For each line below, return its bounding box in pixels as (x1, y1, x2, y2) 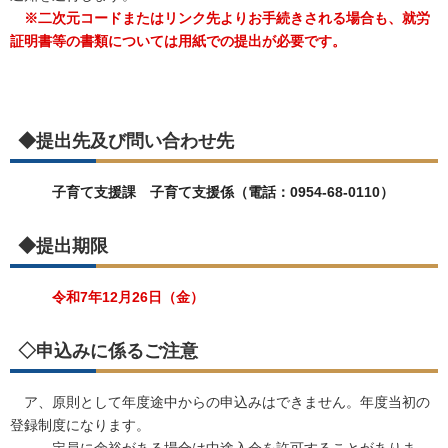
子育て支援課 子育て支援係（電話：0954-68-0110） (10, 184, 394, 200)
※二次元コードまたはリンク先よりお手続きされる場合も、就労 (10, 10, 430, 26)
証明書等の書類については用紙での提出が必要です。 (10, 33, 346, 49)
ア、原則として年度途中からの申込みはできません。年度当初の (10, 394, 430, 410)
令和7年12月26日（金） (10, 289, 204, 305)
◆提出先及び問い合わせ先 (18, 131, 234, 151)
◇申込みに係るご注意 (18, 341, 198, 361)
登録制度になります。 (10, 417, 150, 433)
